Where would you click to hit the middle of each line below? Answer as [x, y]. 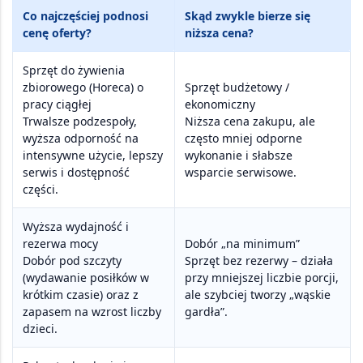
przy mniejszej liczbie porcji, [262, 278]
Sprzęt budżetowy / [237, 88]
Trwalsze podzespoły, [80, 122]
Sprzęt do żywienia [74, 70]
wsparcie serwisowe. [241, 173]
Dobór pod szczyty [72, 261]
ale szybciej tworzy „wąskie [258, 295]
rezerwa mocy [60, 244]
